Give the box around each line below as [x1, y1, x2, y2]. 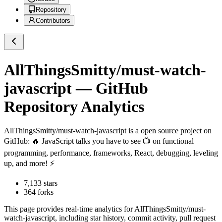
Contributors [36, 17, 70, 25]
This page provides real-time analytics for [4, 205, 134, 214]
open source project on [139, 126, 212, 135]
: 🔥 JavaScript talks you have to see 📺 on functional [28, 137, 194, 146]
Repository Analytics [4, 97, 144, 115]
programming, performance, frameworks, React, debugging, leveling [4, 149, 218, 158]
